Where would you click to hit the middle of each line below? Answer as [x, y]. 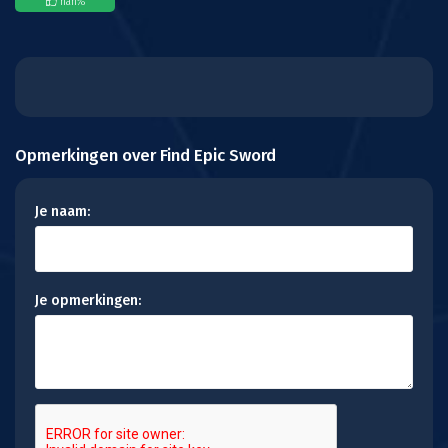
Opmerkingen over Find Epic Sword [145, 155]
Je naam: [62, 211]
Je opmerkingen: [88, 300]
